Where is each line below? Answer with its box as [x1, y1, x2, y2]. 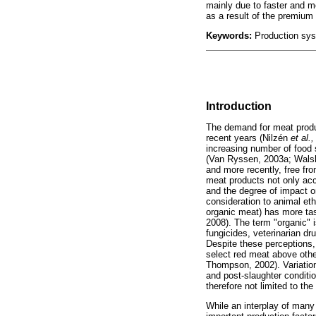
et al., [291, 132, 314, 143]
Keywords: [206, 30, 252, 41]
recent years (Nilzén [206, 132, 291, 143]
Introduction [206, 99, 272, 112]
